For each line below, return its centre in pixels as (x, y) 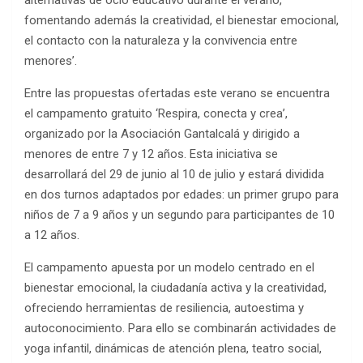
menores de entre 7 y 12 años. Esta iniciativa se (151, 154)
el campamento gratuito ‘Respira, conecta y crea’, (156, 113)
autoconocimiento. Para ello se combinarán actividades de (180, 328)
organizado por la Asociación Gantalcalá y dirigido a (162, 133)
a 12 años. (52, 235)
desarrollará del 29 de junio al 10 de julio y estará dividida (174, 174)
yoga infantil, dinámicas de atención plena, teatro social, (173, 348)
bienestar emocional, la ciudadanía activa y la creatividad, (175, 287)
